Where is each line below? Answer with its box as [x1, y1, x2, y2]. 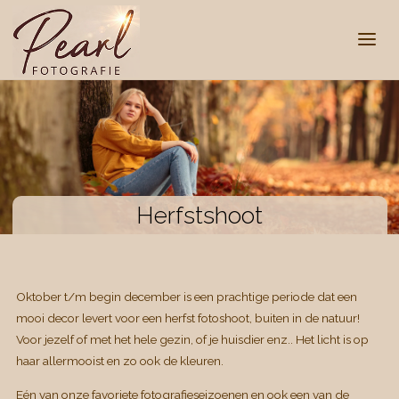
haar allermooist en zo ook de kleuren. [15, 354, 224, 369]
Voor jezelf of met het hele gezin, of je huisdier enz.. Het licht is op [15, 332, 369, 347]
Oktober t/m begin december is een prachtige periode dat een [15, 289, 357, 305]
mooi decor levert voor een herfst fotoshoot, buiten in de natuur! [15, 311, 360, 326]
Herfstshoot [136, 201, 263, 230]
